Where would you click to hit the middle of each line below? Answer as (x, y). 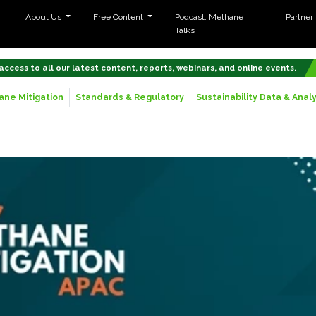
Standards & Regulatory (129, 97)
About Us (44, 17)
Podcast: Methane (209, 17)
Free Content (120, 17)
